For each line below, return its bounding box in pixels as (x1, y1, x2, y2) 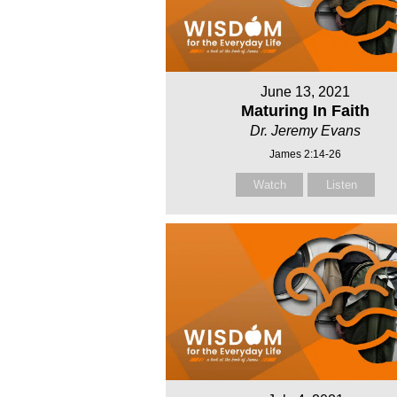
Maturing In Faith (241, 101, 370, 120)
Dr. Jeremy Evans (250, 122, 362, 138)
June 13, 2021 (261, 83, 351, 99)
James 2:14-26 (269, 147, 342, 160)
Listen (325, 177, 357, 191)
